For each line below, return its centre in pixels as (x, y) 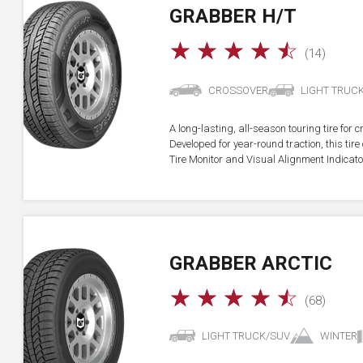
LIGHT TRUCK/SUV (246, 335)
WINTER (338, 335)
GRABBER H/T (233, 16)
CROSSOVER (238, 90)
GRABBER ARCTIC (251, 263)
